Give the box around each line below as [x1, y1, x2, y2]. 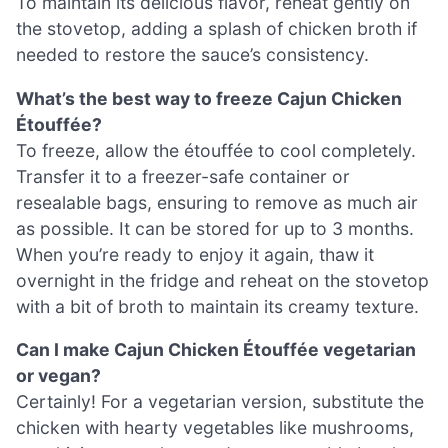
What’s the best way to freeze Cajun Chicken [16, 87, 402, 109]
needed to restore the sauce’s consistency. [16, 44, 369, 66]
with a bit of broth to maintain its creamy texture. [16, 295, 419, 317]
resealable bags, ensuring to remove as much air [16, 191, 418, 213]
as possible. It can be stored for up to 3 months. [16, 217, 414, 239]
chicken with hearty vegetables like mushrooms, [16, 417, 414, 439]
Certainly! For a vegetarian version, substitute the [16, 391, 424, 413]
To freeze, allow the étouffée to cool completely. [16, 139, 416, 161]
